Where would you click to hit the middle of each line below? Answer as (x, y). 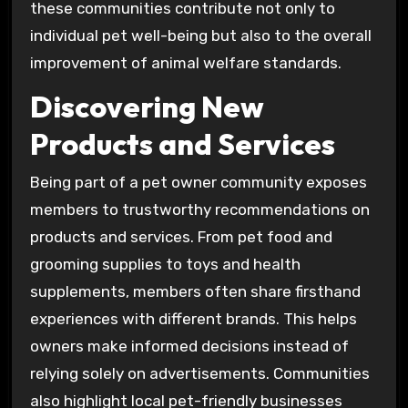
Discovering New (147, 106)
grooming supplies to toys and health (165, 265)
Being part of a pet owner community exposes (198, 183)
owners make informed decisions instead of (189, 347)
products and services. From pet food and (181, 237)
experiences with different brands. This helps (193, 319)
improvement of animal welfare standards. (185, 63)
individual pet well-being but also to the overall (200, 36)
